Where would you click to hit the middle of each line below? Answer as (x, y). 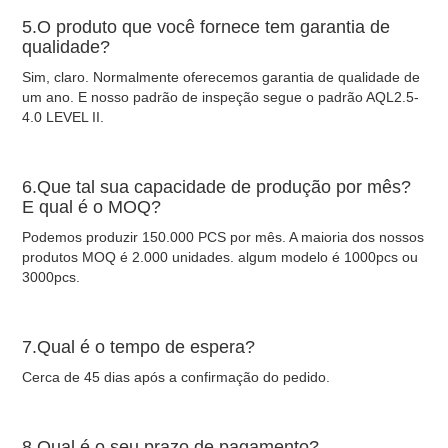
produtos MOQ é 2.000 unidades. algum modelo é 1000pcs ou (220, 256)
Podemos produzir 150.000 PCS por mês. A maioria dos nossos (223, 236)
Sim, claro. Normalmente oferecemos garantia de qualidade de (221, 76)
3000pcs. (51, 276)
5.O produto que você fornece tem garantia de (206, 26)
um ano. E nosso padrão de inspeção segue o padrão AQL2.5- (221, 96)
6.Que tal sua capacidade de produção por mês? (217, 186)
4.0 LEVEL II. (63, 116)
